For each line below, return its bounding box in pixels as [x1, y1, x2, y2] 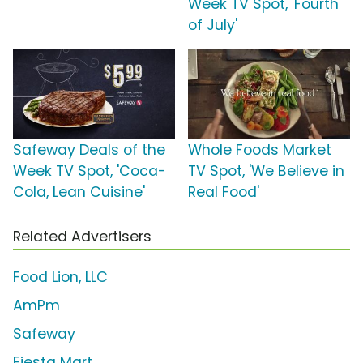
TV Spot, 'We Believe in [188, 160, 344, 181]
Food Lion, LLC [13, 267, 108, 287]
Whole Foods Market [188, 139, 331, 160]
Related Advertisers [13, 226, 152, 246]
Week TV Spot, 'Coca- [13, 160, 166, 181]
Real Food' [188, 181, 259, 202]
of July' [188, 15, 237, 35]
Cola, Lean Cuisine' [13, 181, 145, 202]
